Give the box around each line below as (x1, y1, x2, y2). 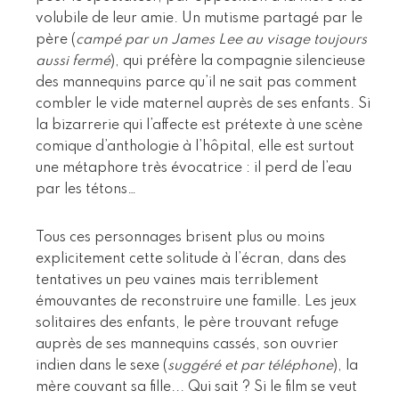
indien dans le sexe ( (36, 358, 167, 373)
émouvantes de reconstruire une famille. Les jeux (36, 294, 356, 309)
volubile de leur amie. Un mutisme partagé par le (36, 11, 362, 26)
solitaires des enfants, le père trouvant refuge (36, 315, 338, 330)
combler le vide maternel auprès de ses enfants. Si (36, 96, 370, 111)
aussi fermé (36, 53, 110, 69)
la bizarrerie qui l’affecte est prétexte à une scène (36, 118, 362, 133)
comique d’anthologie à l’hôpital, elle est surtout (36, 139, 354, 154)
